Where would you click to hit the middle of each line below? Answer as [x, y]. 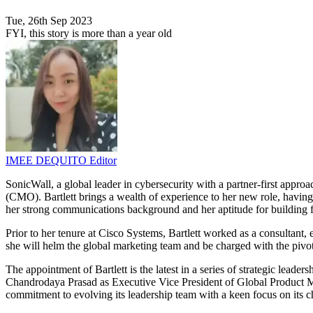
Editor [103, 161]
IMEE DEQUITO [48, 161]
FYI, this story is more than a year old [89, 34]
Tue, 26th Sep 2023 [49, 21]
